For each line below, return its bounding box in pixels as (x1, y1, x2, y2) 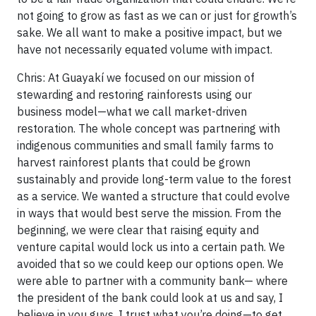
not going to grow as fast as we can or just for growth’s (17, 8, 297, 23)
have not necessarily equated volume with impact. (17, 42, 272, 56)
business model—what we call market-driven (17, 104, 247, 119)
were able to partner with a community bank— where (17, 273, 288, 288)
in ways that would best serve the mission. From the (17, 205, 281, 220)
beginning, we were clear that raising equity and (17, 222, 259, 237)
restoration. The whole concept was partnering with (17, 121, 280, 135)
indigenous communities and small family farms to (17, 138, 274, 152)
